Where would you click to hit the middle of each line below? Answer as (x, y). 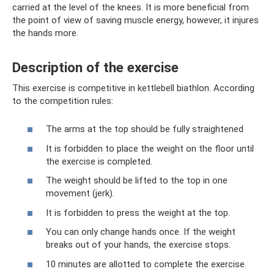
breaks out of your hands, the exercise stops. (138, 245)
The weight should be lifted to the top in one (137, 180)
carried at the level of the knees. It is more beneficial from (131, 7)
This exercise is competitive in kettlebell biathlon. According (133, 88)
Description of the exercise (95, 68)
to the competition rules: (63, 101)
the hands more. (45, 33)
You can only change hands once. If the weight (141, 232)
